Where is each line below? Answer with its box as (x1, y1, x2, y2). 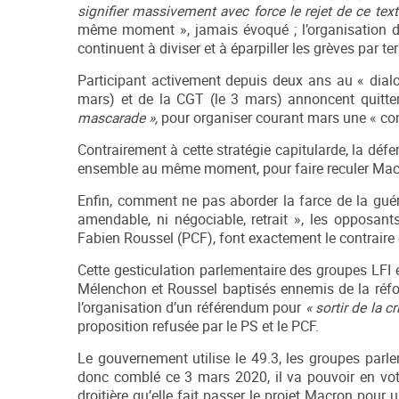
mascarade (77, 109, 149, 128)
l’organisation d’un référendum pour (77, 298, 302, 318)
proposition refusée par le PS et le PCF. (77, 317, 319, 337)
